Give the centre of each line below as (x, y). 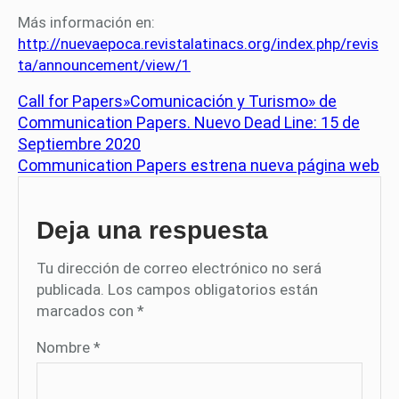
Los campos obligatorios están (213, 290)
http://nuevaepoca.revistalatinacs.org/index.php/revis (198, 44)
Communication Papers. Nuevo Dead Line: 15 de (189, 123)
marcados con (87, 311)
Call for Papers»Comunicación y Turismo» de (177, 102)
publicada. (70, 290)
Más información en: (86, 23)
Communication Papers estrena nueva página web (199, 166)
